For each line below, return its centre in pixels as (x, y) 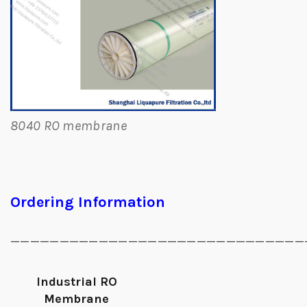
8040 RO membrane (69, 126)
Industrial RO (76, 282)
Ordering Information (88, 202)
